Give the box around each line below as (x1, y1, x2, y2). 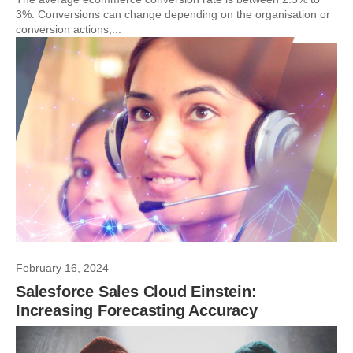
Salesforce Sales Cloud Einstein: (16, 283, 257, 300)
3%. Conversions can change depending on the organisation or (16, 8, 330, 20)
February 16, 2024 (16, 262, 109, 274)
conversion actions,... (16, 23, 121, 35)
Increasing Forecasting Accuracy (16, 302, 258, 319)
